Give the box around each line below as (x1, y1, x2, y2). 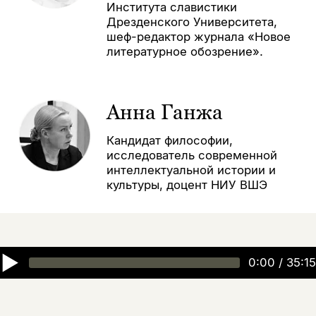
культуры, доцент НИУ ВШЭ (106, 178, 267, 193)
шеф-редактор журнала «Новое (106, 29, 291, 44)
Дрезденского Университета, (106, 14, 277, 29)
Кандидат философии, (106, 133, 233, 148)
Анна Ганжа (106, 99, 223, 124)
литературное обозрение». (106, 44, 263, 59)
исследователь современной (106, 148, 277, 163)
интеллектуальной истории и (106, 163, 276, 178)
